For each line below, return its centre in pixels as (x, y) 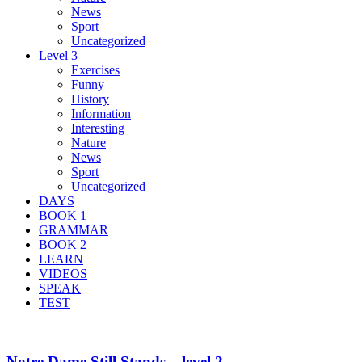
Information (101, 113)
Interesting (98, 128)
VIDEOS (63, 273)
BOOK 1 (63, 215)
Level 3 (58, 55)
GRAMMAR (74, 229)
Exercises (95, 69)
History (90, 99)
